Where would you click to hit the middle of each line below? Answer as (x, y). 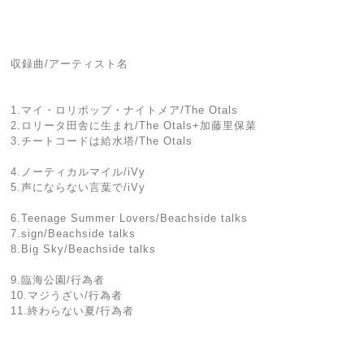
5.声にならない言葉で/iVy (78, 187)
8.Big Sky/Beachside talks (84, 249)
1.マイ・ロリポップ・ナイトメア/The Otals (125, 110)
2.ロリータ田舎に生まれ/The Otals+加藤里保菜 (134, 126)
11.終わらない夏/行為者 (73, 311)
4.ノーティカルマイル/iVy (78, 172)
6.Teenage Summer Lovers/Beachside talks (130, 218)
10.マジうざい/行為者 (67, 295)
